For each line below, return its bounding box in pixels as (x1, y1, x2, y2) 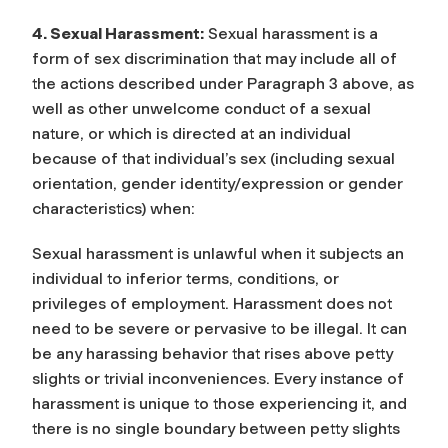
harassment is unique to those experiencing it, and (32, 393, 407, 413)
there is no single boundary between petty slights (32, 418, 400, 438)
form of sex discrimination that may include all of (32, 48, 397, 68)
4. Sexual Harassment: (32, 23, 204, 43)
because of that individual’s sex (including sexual (32, 148, 395, 168)
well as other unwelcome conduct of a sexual (32, 98, 371, 118)
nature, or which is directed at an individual (32, 123, 351, 143)
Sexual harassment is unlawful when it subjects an (32, 243, 404, 263)
